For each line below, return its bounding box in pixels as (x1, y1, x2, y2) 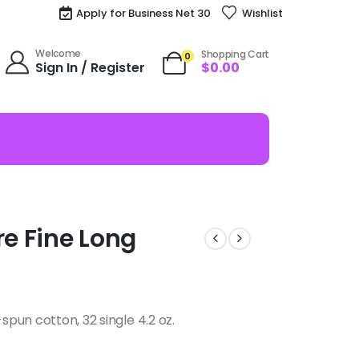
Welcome (35, 46, 82, 60)
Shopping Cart (200, 47, 269, 61)
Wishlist (241, 5, 283, 21)
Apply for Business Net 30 (76, 5, 212, 21)
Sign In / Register (35, 58, 146, 77)
